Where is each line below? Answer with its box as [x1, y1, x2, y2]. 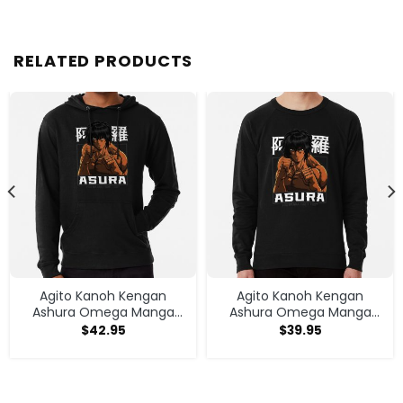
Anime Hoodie [59, 319, 147, 338]
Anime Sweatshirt [245, 319, 355, 338]
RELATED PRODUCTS [13, 49, 193, 73]
